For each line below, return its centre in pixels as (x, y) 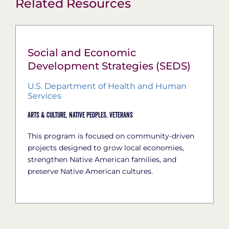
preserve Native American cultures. (90, 171)
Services (44, 96)
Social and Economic (82, 52)
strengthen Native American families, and (102, 159)
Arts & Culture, (47, 115)
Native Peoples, (88, 115)
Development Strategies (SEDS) (109, 66)
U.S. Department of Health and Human (107, 86)
